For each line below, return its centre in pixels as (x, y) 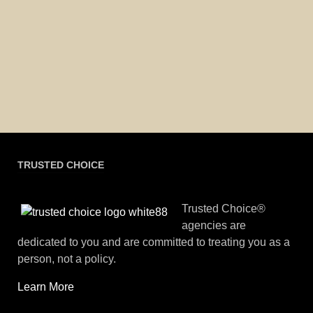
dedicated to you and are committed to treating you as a (154, 242)
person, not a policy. (67, 259)
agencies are (214, 225)
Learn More (46, 286)
